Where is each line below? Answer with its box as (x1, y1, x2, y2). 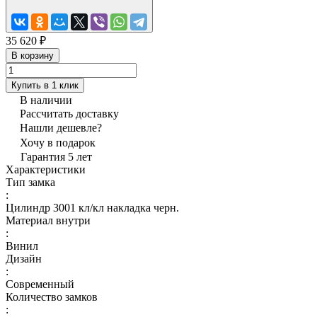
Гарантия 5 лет (21, 150, 92, 163)
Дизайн (6, 252, 42, 265)
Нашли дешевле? (20, 121, 102, 134)
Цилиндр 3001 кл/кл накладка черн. (6, 201, 179, 214)
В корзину (11, 50, 54, 61)
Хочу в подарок (20, 136, 96, 149)
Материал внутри (6, 214, 91, 226)
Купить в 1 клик (11, 79, 79, 91)
